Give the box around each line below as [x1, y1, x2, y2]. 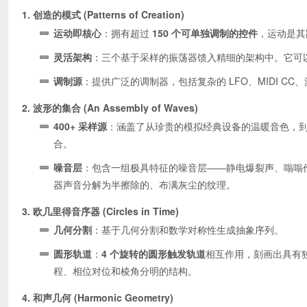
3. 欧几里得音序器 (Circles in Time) [22, 204, 179, 218]
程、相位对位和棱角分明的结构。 [53, 264, 197, 278]
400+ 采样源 [53, 119, 107, 133]
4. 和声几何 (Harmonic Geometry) [22, 291, 173, 304]
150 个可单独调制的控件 [152, 26, 258, 40]
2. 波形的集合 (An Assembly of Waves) [22, 101, 198, 114]
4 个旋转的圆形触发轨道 [101, 247, 206, 260]
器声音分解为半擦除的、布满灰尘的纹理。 [53, 177, 236, 191]
